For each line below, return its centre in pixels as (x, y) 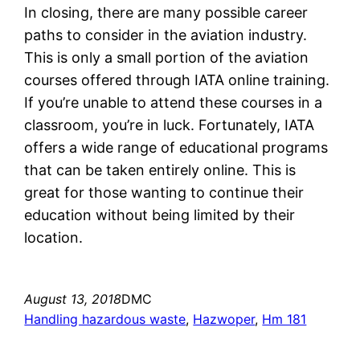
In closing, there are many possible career (166, 12)
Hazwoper (224, 319)
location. (54, 237)
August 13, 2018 (73, 299)
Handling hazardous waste (105, 319)
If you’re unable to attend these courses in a (174, 102)
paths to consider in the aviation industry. (166, 35)
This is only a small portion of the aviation (167, 57)
